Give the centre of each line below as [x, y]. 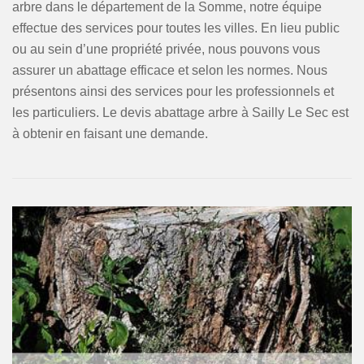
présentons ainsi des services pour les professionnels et [173, 91]
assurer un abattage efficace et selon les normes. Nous [170, 70]
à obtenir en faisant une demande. [110, 134]
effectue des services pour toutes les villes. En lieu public [176, 28]
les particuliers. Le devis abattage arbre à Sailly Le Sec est [180, 113]
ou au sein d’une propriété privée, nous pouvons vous [166, 49]
